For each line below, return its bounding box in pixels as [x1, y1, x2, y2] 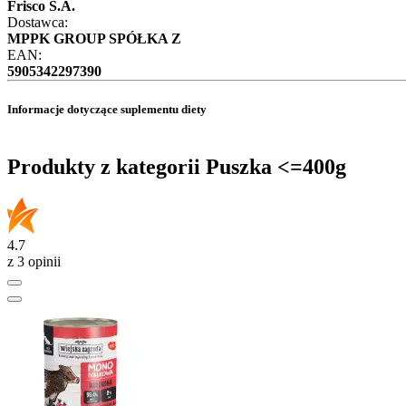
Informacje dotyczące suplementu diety [7, 101, 207, 116]
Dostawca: [7, 14, 68, 31]
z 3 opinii [7, 253, 61, 269]
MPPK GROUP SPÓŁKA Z [7, 31, 181, 47]
